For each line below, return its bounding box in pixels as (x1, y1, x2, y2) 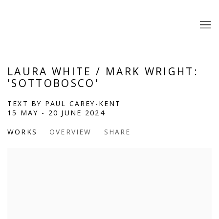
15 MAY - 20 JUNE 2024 (7, 108, 106, 117)
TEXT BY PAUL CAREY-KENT (7, 98, 121, 108)
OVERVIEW (49, 127, 92, 136)
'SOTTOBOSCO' (7, 76, 100, 90)
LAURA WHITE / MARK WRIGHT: (7, 64, 198, 78)
